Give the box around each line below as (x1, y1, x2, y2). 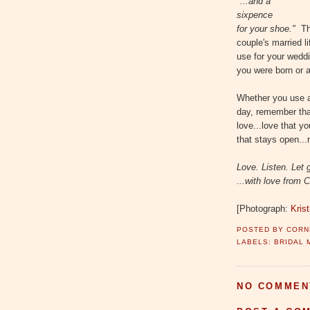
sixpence (237, 10, 273, 21)
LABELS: (237, 237, 275, 246)
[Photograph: (237, 203, 291, 215)
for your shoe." (237, 24, 301, 35)
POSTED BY (237, 226, 287, 234)
